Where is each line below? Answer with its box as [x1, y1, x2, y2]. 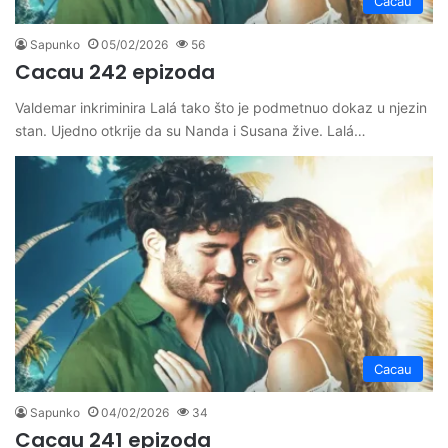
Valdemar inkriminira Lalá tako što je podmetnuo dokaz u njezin [15, 98, 427, 116]
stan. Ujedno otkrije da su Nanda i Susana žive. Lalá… [15, 121, 366, 139]
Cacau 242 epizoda [15, 57, 215, 86]
